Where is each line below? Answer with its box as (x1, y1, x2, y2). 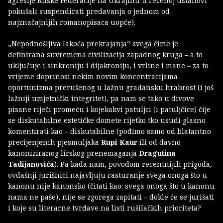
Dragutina (139, 148, 176, 158)
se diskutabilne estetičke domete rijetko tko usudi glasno (8, 115, 206, 125)
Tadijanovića (8, 159, 54, 169)
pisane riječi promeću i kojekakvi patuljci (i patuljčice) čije (8, 104, 211, 114)
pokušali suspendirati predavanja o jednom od (8, 6, 170, 16)
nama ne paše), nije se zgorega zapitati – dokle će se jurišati (8, 192, 214, 202)
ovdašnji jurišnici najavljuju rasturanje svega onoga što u (8, 170, 207, 180)
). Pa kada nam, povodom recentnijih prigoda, (54, 159, 212, 169)
